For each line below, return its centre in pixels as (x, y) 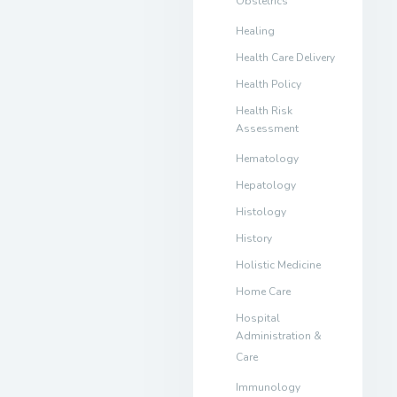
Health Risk (264, 110)
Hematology (267, 158)
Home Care (263, 291)
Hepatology (265, 185)
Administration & (278, 338)
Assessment (267, 131)
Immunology (268, 387)
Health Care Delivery (285, 57)
